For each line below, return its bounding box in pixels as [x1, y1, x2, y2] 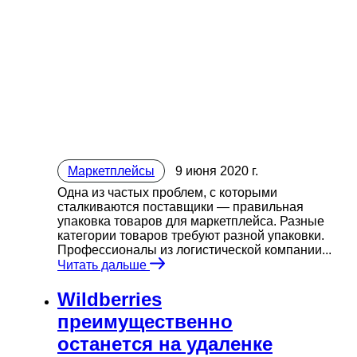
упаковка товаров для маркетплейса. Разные [57, 214, 324, 229]
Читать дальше [57, 258, 150, 273]
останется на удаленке [57, 332, 273, 355]
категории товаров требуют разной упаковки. [57, 229, 324, 243]
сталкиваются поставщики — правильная [57, 200, 304, 214]
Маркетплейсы [68, 164, 155, 178]
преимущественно [57, 310, 233, 332]
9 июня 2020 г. [175, 164, 258, 178]
